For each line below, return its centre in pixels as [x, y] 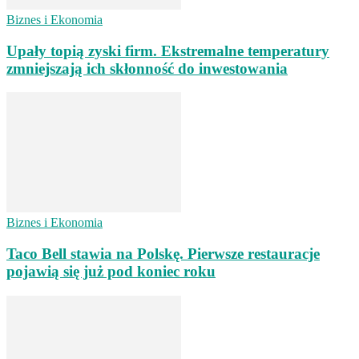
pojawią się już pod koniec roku [111, 271]
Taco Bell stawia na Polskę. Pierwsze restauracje [163, 253]
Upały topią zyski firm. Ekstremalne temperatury [168, 50]
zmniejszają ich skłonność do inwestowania [147, 68]
